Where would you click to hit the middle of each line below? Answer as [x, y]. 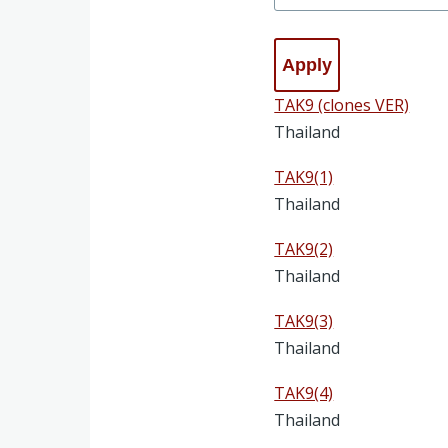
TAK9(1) [304, 176]
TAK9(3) [304, 320]
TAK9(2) [304, 248]
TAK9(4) [304, 392]
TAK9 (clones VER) [342, 104]
